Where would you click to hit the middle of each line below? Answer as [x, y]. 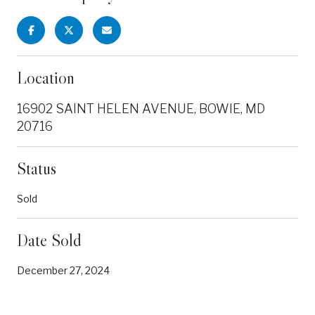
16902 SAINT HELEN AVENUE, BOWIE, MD [141, 108]
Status [37, 168]
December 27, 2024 [63, 270]
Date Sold [49, 240]
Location [46, 77]
